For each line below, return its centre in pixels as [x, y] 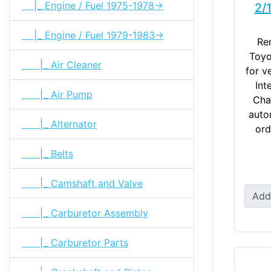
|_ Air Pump [57, 94]
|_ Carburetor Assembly [85, 213]
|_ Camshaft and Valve [82, 183]
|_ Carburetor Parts [75, 242]
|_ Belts [47, 153]
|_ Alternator [59, 124]
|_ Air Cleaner [62, 64]
